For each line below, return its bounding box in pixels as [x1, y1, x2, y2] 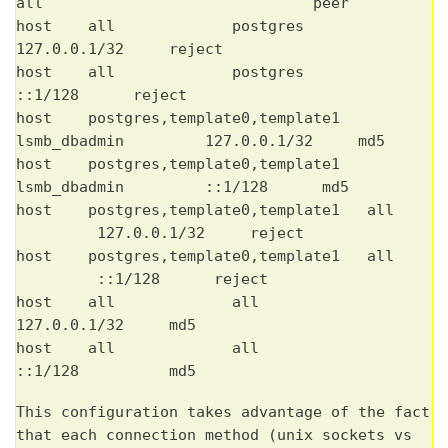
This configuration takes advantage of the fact [16, 402, 430, 421]
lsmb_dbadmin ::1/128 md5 [16, 177, 349, 196]
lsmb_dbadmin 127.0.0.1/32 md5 [16, 131, 385, 150]
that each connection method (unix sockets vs [16, 425, 412, 444]
